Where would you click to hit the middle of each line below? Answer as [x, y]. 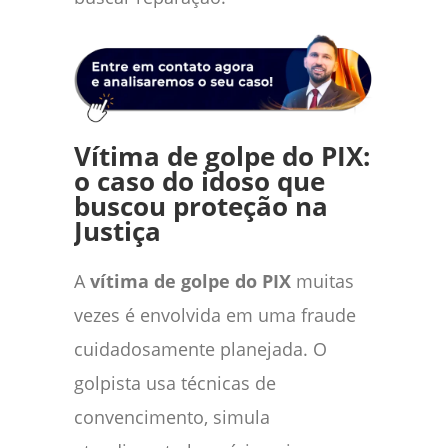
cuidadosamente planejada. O [200, 348]
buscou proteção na [201, 206]
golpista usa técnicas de [175, 382]
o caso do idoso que [199, 181]
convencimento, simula [172, 416]
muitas [322, 280]
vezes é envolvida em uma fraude [215, 314]
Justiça [117, 231]
